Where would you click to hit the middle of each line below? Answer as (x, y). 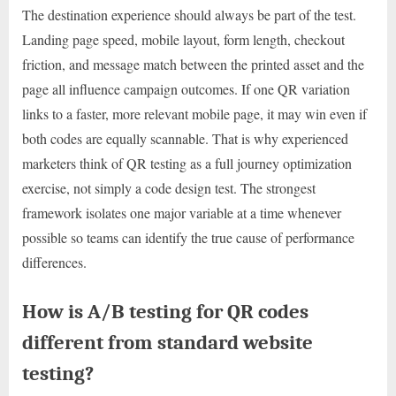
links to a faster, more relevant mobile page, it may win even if (194, 114)
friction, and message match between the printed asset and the (193, 65)
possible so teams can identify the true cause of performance (188, 238)
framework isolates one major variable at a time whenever (182, 213)
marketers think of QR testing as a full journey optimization (187, 164)
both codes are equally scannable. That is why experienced (185, 139)
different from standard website (168, 343)
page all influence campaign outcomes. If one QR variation (186, 89)
